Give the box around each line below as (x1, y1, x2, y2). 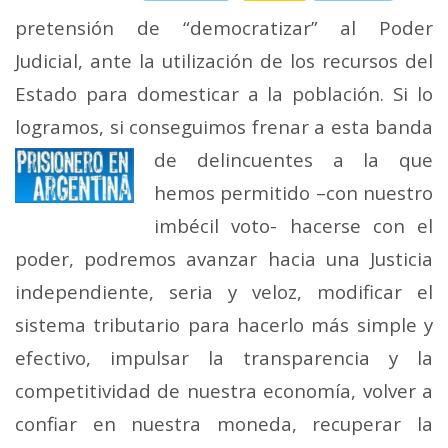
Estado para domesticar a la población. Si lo (15, 80, 433, 106)
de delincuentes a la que (154, 146, 433, 172)
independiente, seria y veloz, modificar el (15, 278, 433, 304)
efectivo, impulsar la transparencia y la (15, 344, 433, 370)
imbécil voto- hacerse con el (154, 212, 433, 238)
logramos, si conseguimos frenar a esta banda (15, 113, 433, 139)
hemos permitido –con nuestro (154, 179, 433, 205)
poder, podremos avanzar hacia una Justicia (15, 245, 433, 271)
